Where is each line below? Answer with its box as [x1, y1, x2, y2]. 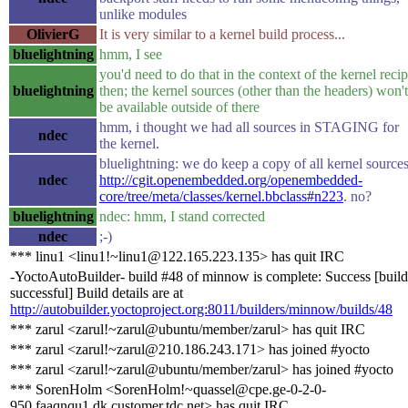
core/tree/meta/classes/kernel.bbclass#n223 [99, 188, 343, 204]
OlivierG [26, 25, 79, 42]
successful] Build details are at [10, 284, 183, 301]
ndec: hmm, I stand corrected [99, 208, 265, 224]
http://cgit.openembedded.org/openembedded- [99, 171, 362, 188]
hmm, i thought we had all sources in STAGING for [99, 118, 399, 135]
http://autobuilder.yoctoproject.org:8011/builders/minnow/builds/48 [10, 301, 393, 317]
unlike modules [99, 5, 187, 22]
